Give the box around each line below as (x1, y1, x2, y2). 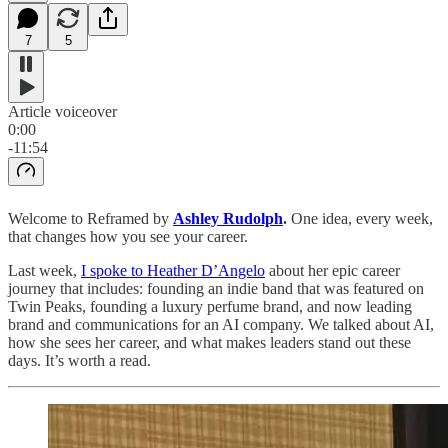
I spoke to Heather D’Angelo (81, 261, 265, 279)
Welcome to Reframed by (8, 209, 173, 227)
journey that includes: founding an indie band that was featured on (8, 279, 424, 297)
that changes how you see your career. (8, 227, 248, 245)
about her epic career (265, 261, 400, 279)
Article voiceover (8, 102, 117, 120)
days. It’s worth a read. (8, 351, 151, 369)
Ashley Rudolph (173, 209, 283, 227)
